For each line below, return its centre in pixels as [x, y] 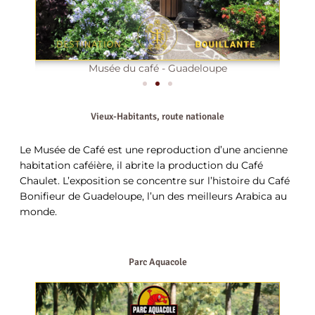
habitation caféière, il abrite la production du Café [141, 165]
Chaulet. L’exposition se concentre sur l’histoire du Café [155, 180]
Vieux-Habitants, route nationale [157, 116]
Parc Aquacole [157, 262]
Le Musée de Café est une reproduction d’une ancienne [154, 149]
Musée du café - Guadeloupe [157, 68]
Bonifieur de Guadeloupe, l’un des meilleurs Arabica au [153, 196]
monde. [38, 211]
